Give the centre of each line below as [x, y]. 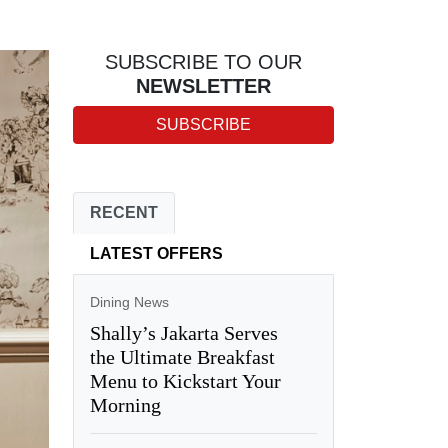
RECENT [123, 212]
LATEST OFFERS [156, 253]
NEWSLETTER [203, 86]
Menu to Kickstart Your [185, 381]
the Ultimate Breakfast [182, 357]
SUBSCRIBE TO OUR [203, 62]
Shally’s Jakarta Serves [183, 333]
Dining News [129, 302]
